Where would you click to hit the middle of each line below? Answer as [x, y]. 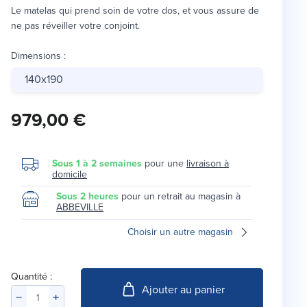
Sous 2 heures [87, 197]
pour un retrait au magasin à [181, 197]
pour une [164, 164]
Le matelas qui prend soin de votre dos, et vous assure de [135, 11]
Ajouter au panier [183, 289]
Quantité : [32, 277]
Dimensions [36, 56]
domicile [70, 175]
